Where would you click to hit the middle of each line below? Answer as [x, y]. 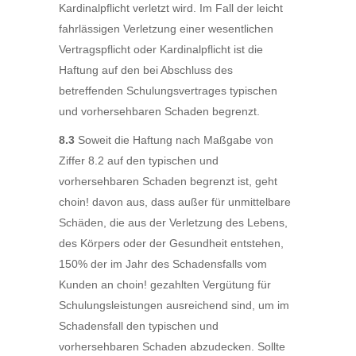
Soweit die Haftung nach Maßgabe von [174, 140]
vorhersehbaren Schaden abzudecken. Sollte [172, 346]
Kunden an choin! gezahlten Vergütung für [165, 284]
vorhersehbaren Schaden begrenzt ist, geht [168, 181]
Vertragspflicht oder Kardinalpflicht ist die [161, 49]
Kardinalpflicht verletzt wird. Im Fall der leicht [171, 8]
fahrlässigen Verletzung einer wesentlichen [166, 29]
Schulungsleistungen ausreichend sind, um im [174, 305]
